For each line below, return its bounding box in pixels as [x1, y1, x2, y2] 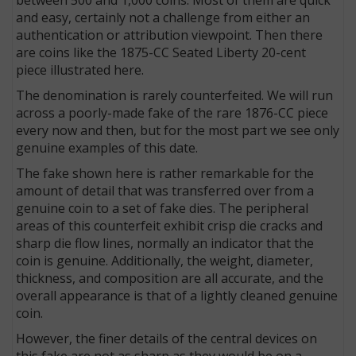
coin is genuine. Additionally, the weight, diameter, [16, 251, 314, 269]
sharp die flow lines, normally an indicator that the [16, 234, 315, 252]
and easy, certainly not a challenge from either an [16, 8, 311, 26]
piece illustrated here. [16, 60, 145, 79]
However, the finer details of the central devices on [16, 329, 318, 347]
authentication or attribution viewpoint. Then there [16, 25, 323, 44]
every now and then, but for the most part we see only [16, 121, 340, 139]
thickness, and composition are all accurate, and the [16, 269, 324, 287]
